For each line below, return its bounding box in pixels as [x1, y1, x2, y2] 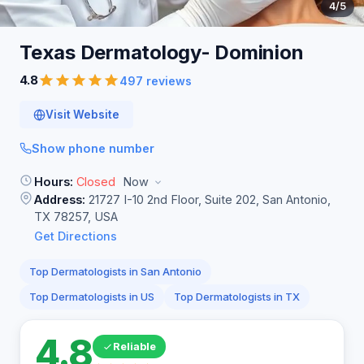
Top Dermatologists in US [29, 290, 154, 303]
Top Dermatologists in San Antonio [29, 265, 201, 278]
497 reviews [119, 73, 192, 88]
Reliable [112, 340, 156, 353]
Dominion [214, 41, 304, 64]
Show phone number [32, 141, 154, 155]
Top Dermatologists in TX [174, 290, 300, 303]
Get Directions [34, 229, 117, 243]
